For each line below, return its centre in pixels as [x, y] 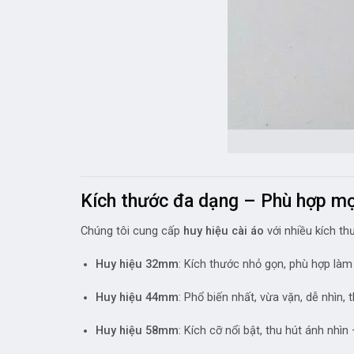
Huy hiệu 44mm [137, 297]
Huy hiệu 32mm [137, 264]
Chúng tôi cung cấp [132, 231]
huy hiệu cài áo [224, 231]
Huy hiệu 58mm [137, 330]
